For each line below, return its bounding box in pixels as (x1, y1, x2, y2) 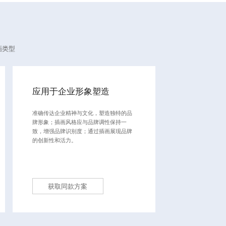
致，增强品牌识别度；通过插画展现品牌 (32, 128, 132, 134)
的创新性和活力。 (32, 137, 77, 143)
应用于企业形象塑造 (32, 86, 109, 96)
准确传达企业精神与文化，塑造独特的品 (32, 109, 132, 116)
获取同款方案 (48, 183, 88, 190)
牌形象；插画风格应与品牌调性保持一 (32, 119, 127, 125)
